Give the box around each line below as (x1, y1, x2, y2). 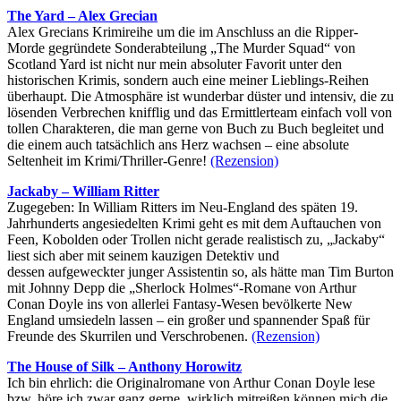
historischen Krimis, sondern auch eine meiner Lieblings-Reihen (7, 73, 369, 89)
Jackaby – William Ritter (7, 183, 159, 200)
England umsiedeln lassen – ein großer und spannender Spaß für (7, 312, 370, 328)
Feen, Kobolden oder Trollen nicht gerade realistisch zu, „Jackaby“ (7, 232, 385, 248)
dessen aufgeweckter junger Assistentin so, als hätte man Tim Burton (7, 264, 394, 280)
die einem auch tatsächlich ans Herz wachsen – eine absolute (7, 137, 349, 153)
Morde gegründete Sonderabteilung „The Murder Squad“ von (7, 40, 355, 56)
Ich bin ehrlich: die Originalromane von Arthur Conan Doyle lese (7, 375, 375, 391)
